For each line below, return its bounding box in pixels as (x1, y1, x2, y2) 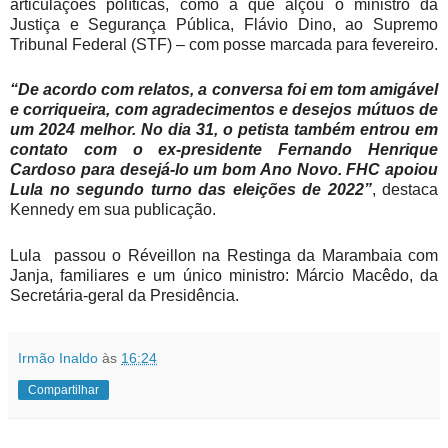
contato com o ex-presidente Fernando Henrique (10, 141, 438, 159)
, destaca (371, 181, 438, 199)
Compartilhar (28, 382, 99, 397)
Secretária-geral (10, 287, 124, 305)
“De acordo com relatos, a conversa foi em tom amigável (10, 81, 438, 99)
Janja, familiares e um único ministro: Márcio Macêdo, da (10, 267, 438, 285)
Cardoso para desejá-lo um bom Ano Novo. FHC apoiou (10, 161, 438, 179)
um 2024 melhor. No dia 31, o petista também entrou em (10, 121, 438, 139)
